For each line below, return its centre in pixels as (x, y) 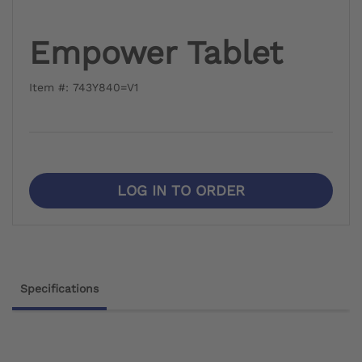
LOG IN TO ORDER (181, 190)
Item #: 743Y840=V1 (84, 87)
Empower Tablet (156, 53)
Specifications (59, 288)
